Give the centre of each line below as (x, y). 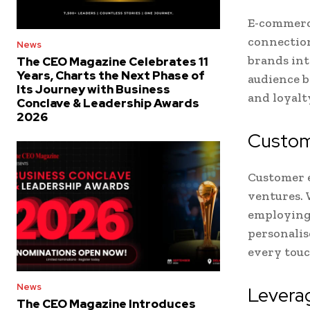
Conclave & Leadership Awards (108, 103)
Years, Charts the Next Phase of (111, 75)
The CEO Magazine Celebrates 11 (112, 61)
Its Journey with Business (93, 89)
